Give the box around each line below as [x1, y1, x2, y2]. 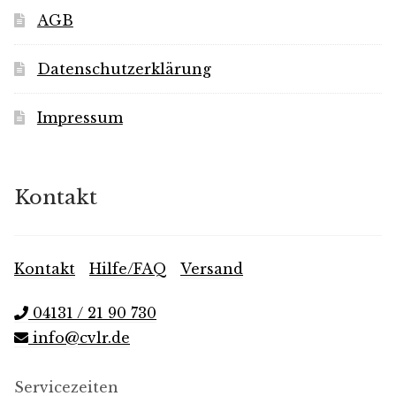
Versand [180, 259, 243, 278]
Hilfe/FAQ [89, 259, 167, 278]
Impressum [36, 108, 123, 126]
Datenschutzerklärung [36, 59, 211, 78]
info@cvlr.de [28, 329, 130, 347]
